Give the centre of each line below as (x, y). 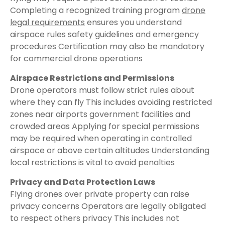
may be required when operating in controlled (101, 138)
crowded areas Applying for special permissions (105, 126)
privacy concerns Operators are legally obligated (108, 206)
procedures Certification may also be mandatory (107, 46)
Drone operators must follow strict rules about (102, 90)
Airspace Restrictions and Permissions (92, 78)
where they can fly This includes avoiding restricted (111, 102)
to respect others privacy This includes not (95, 218)
